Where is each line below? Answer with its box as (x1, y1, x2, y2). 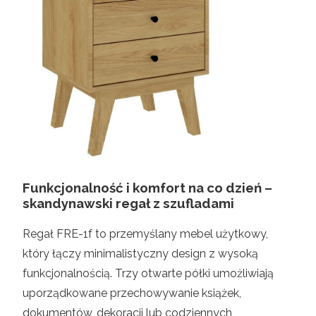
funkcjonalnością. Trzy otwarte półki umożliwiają (23, 267, 274, 281)
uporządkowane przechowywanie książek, (23, 286, 241, 300)
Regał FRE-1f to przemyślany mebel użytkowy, (23, 227, 268, 241)
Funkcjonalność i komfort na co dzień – (23, 180, 272, 196)
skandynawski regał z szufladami (23, 195, 234, 212)
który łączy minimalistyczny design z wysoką (23, 247, 258, 261)
